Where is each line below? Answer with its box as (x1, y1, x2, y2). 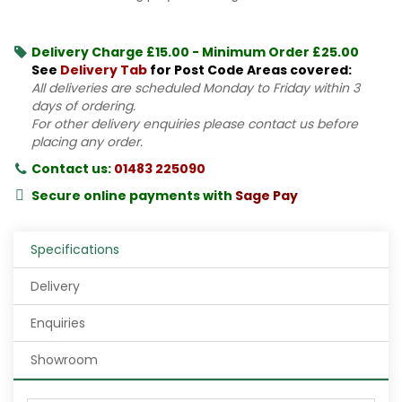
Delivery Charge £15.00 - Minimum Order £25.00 (31, 42, 359, 61)
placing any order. (31, 132, 143, 151)
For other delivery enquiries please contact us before (31, 114, 358, 133)
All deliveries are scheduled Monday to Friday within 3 (31, 78, 360, 97)
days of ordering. (31, 96, 135, 115)
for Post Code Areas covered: (147, 60, 352, 79)
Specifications (31, 240, 119, 258)
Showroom (31, 350, 98, 369)
